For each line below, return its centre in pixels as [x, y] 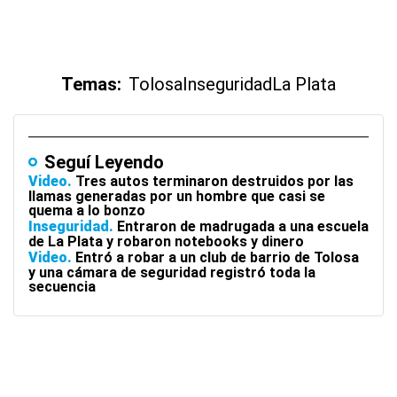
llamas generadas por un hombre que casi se [177, 196]
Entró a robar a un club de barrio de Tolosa [217, 257]
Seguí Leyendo [104, 162]
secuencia [62, 287]
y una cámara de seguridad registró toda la [172, 272]
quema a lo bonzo [87, 210]
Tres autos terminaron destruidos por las [214, 181]
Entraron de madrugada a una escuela [243, 226]
